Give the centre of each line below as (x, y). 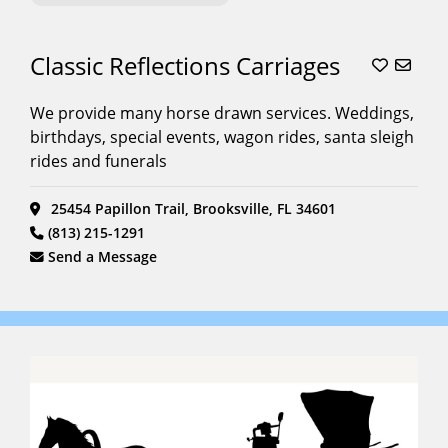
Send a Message (103, 257)
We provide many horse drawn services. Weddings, (222, 112)
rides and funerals (98, 160)
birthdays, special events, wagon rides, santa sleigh (222, 136)
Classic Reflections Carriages (185, 66)
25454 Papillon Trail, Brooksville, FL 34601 (191, 209)
